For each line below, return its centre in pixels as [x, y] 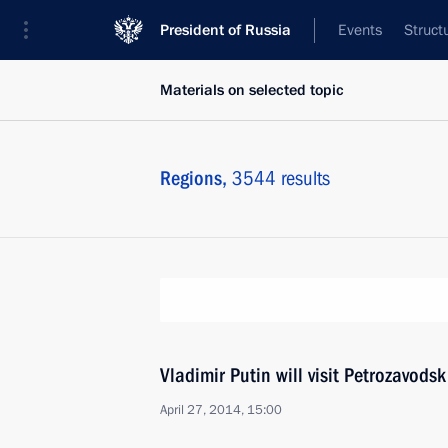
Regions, [196, 178]
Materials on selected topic [252, 90]
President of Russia [225, 30]
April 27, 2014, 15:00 [221, 410]
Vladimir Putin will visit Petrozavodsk [303, 375]
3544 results [281, 178]
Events [360, 30]
